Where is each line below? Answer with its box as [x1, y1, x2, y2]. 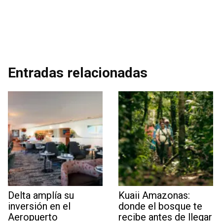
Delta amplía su [8, 189, 74, 201]
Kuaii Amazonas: [118, 189, 190, 201]
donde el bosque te [118, 200, 202, 212]
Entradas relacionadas [8, 65, 147, 81]
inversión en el [8, 200, 71, 212]
